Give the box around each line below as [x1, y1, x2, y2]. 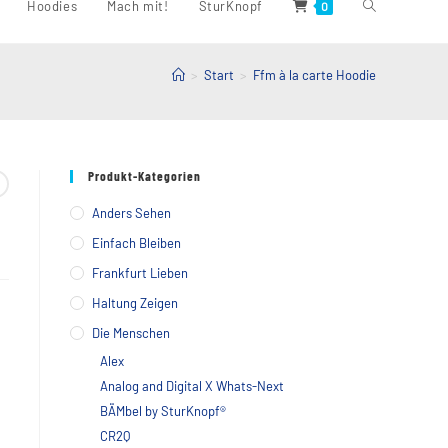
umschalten [363, 145, 435, 162]
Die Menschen [92, 325, 170, 341]
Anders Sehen [92, 205, 171, 221]
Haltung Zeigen [92, 295, 178, 311]
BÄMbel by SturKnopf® [100, 403, 226, 419]
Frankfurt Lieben [92, 265, 188, 281]
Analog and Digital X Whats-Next [100, 378, 284, 394]
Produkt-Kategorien [88, 168, 201, 184]
